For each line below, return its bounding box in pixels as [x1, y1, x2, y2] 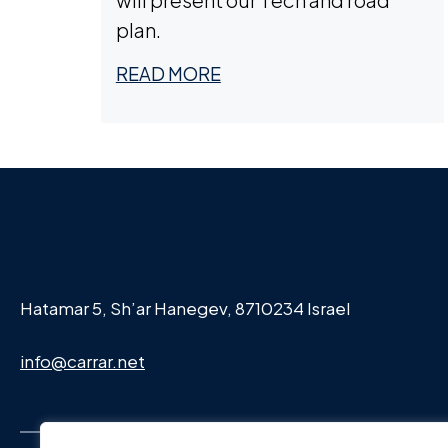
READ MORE [115, 62, 221, 85]
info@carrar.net [20, 350, 145, 372]
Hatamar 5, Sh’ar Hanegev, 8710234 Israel [20, 297, 350, 319]
